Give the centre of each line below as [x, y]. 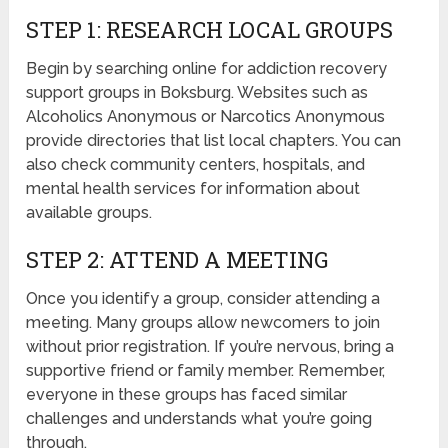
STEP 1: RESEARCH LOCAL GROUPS [210, 30]
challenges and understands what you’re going [199, 419]
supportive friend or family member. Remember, [206, 371]
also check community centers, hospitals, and [196, 165]
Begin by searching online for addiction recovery [207, 69]
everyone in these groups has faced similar [187, 395]
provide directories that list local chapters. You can [214, 141]
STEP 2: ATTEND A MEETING [177, 260]
